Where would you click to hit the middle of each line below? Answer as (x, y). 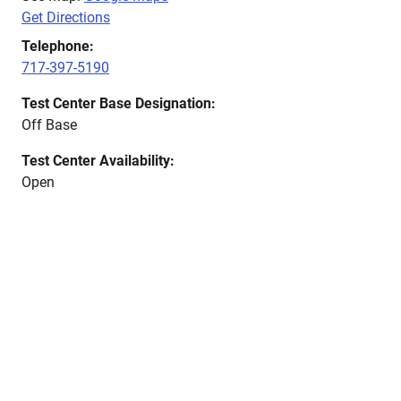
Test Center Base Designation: (119, 103)
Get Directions (66, 17)
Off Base (49, 125)
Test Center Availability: (98, 161)
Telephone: (58, 46)
